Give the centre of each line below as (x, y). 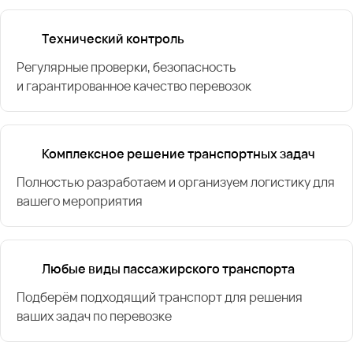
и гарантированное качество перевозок (134, 85)
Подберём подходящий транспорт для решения (160, 297)
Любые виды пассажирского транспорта (168, 268)
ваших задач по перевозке (94, 316)
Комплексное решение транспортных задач (178, 153)
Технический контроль (113, 38)
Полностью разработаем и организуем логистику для (176, 182)
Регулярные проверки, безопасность (126, 67)
